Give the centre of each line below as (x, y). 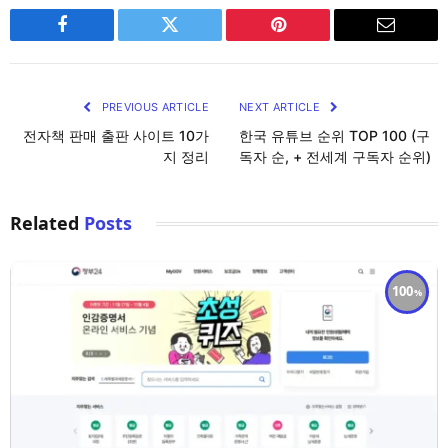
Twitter (194, 39)
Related (47, 223)
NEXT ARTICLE (281, 107)
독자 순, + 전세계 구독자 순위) (335, 157)
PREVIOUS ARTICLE (153, 107)
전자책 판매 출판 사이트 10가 (116, 136)
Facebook (95, 39)
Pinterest (308, 39)
